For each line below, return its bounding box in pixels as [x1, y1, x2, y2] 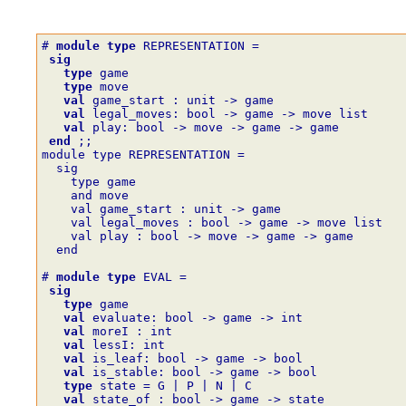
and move [42, 188, 129, 202]
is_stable [92, 364, 158, 379]
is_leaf [92, 351, 143, 365]
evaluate [92, 310, 150, 324]
